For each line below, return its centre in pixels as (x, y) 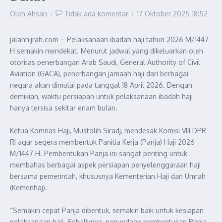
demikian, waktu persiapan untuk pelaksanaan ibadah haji (101, 96)
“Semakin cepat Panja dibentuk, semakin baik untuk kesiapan (107, 210)
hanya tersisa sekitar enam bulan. (64, 108)
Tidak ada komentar (96, 14)
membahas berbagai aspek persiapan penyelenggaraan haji (105, 165)
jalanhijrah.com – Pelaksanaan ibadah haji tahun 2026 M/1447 (109, 39)
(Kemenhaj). (28, 188)
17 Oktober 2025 (164, 14)
